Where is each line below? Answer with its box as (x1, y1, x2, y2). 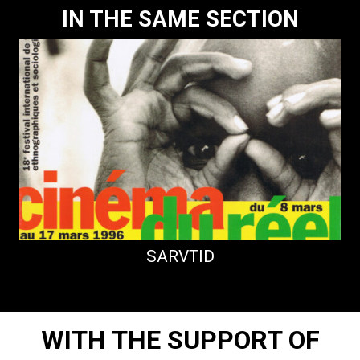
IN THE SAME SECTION (61, 6, 299, 32)
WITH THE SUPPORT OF (40, 325, 320, 356)
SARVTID (145, 246, 215, 266)
